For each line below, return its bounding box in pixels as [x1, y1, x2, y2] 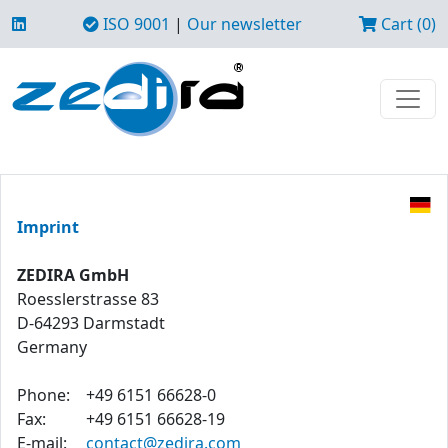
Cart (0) [377, 13, 436, 35]
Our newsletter [187, 13, 302, 35]
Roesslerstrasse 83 [17, 288, 159, 310]
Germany [17, 336, 87, 358]
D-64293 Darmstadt [17, 312, 165, 334]
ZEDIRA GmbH [17, 264, 129, 286]
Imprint [17, 216, 79, 238]
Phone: [17, 384, 70, 406]
